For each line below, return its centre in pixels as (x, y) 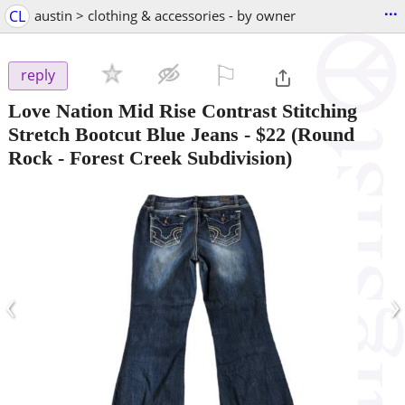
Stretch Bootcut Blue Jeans (123, 134)
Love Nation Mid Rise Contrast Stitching (183, 110)
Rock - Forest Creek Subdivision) (150, 157)
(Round (320, 134)
